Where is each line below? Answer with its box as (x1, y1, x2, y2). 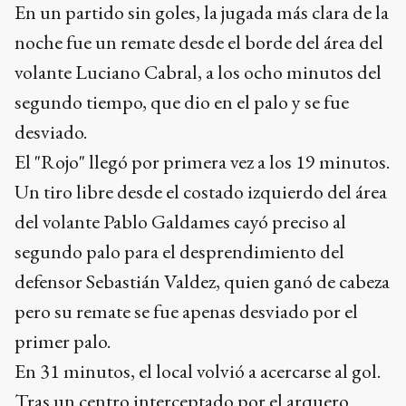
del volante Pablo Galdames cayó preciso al (14, 208, 346, 235)
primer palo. (14, 328, 111, 354)
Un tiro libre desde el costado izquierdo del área (14, 179, 387, 205)
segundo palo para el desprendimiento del (14, 238, 344, 265)
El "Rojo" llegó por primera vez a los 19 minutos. (14, 149, 390, 175)
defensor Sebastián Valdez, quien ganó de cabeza (14, 268, 390, 295)
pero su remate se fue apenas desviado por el (14, 298, 358, 324)
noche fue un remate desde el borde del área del (14, 29, 383, 55)
